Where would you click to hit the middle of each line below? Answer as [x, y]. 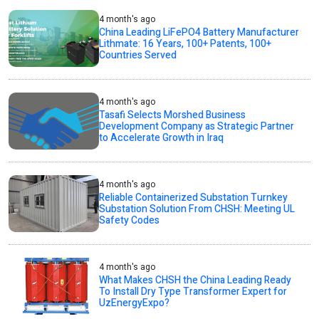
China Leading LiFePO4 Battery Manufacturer [199, 33]
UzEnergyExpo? [135, 303]
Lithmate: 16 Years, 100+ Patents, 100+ [185, 44]
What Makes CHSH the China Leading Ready [195, 281]
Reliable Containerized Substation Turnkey [194, 198]
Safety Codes [130, 221]
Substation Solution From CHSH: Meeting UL [197, 209]
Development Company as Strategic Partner [197, 127]
